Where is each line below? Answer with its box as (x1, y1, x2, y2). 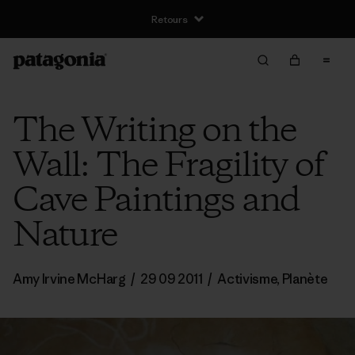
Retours (151, 12, 188, 26)
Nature (13, 212, 116, 260)
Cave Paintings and (13, 177, 300, 225)
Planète (281, 270, 328, 288)
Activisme (217, 270, 277, 288)
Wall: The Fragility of (13, 143, 324, 190)
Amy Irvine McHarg (13, 270, 128, 288)
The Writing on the (13, 108, 296, 155)
